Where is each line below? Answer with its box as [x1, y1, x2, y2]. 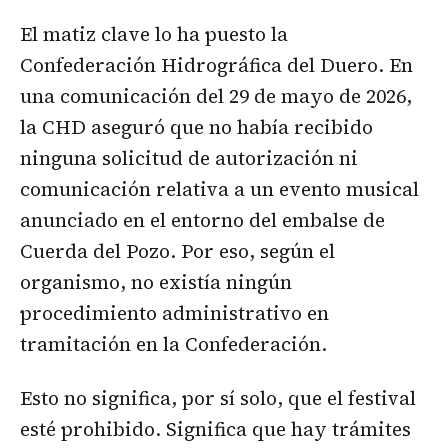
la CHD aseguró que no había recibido [20, 114, 373, 141]
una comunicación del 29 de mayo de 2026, [20, 83, 412, 110]
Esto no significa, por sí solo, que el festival [20, 385, 416, 412]
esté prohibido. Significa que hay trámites [20, 416, 411, 443]
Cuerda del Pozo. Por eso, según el [20, 238, 335, 265]
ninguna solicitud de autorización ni [20, 145, 358, 172]
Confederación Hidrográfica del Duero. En [20, 52, 413, 79]
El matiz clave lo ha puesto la [20, 21, 288, 48]
